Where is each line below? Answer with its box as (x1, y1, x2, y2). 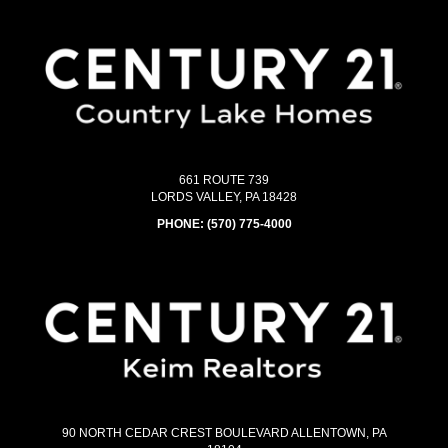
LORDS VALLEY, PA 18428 (151, 189, 297, 204)
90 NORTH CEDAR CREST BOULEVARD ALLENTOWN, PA (61, 426, 387, 441)
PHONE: (156, 216, 207, 231)
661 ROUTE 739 (179, 172, 269, 187)
